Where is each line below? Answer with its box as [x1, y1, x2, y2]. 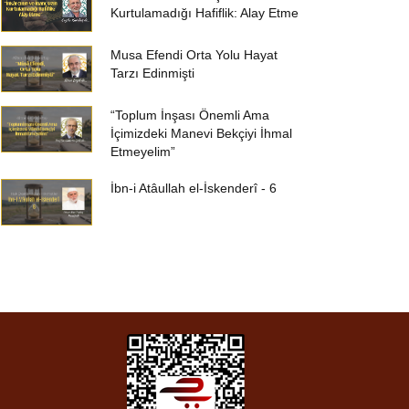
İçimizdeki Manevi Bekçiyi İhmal [110, 126, 292, 141]
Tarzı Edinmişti [110, 66, 194, 80]
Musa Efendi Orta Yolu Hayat [110, 47, 278, 62]
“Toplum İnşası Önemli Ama [110, 108, 269, 122]
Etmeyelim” [110, 144, 175, 159]
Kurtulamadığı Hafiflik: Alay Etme [110, 5, 299, 20]
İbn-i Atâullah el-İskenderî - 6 [110, 181, 277, 195]
